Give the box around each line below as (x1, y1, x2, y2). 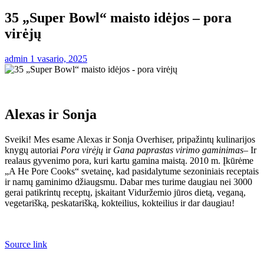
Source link (5, 239, 47, 249)
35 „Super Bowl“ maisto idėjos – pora (5, 9, 232, 25)
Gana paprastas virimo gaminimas (113, 144, 243, 155)
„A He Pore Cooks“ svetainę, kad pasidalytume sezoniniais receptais (5, 166, 259, 176)
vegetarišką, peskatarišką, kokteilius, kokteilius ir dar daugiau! (5, 197, 235, 208)
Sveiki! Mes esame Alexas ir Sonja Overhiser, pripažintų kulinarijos (5, 134, 255, 144)
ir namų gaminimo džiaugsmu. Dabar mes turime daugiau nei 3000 (5, 176, 252, 187)
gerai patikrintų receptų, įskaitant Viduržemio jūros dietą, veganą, (5, 187, 246, 197)
